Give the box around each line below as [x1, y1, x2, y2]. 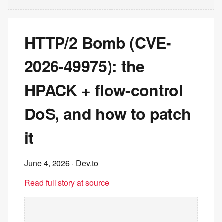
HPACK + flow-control [24, 78, 183, 101]
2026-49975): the [24, 55, 145, 77]
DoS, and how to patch [24, 102, 191, 125]
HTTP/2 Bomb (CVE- [24, 31, 171, 54]
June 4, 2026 [24, 157, 70, 168]
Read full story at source [24, 177, 109, 188]
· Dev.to [70, 157, 98, 168]
